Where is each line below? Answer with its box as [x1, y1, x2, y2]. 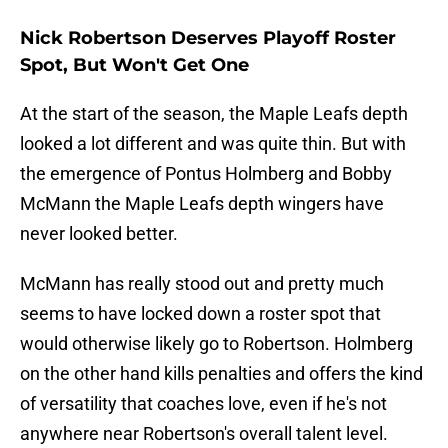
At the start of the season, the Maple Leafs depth [20, 103, 408, 125]
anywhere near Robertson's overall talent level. [20, 423, 388, 445]
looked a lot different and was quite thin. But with [20, 133, 406, 155]
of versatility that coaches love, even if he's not [20, 393, 387, 415]
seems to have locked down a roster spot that [20, 303, 381, 325]
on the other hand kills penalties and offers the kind [20, 363, 423, 385]
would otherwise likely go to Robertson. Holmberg [20, 333, 413, 355]
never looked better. [20, 223, 178, 245]
